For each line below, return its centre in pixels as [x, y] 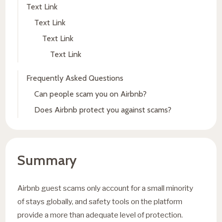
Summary [47, 160]
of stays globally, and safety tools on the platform [100, 201]
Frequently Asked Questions [75, 78]
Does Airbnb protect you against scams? [103, 110]
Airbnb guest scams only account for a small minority [106, 188]
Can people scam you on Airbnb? [91, 94]
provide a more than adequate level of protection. [100, 215]
